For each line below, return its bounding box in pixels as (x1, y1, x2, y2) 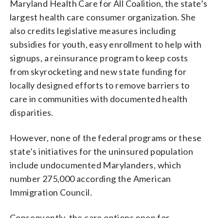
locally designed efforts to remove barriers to (10, 79, 190, 91)
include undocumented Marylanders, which (10, 159, 182, 170)
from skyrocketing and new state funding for (10, 66, 187, 77)
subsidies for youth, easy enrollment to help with (10, 38, 202, 50)
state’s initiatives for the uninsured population (10, 145, 194, 157)
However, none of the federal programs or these (10, 132, 202, 143)
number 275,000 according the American (10, 173, 171, 184)
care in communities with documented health (10, 93, 188, 104)
